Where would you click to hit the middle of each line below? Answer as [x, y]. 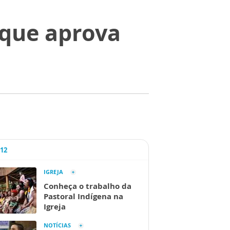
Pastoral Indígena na [83, 196]
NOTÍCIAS [57, 225]
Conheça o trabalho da [88, 186]
